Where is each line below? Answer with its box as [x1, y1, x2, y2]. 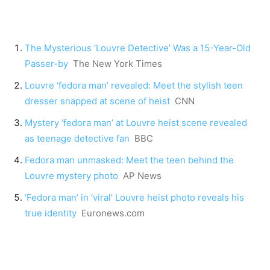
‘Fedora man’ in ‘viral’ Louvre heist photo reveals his [25, 192, 244, 204]
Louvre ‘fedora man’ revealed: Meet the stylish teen [25, 80, 243, 92]
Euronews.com [81, 207, 145, 219]
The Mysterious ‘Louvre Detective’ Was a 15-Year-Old [25, 42, 251, 54]
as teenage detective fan [25, 133, 130, 145]
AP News [123, 170, 162, 182]
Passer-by [25, 58, 68, 70]
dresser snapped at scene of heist [25, 95, 170, 107]
